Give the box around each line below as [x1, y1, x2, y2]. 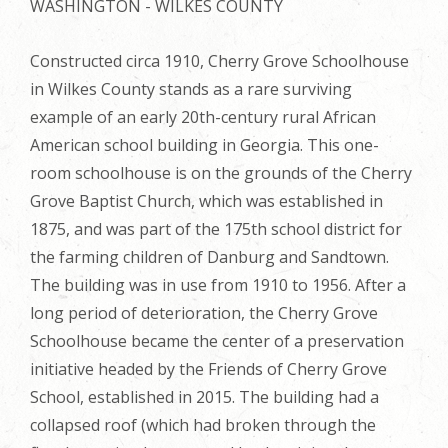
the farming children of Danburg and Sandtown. [30, 245, 389, 268]
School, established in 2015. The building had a [30, 385, 379, 408]
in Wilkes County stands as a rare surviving [30, 77, 352, 100]
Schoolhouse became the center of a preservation [30, 329, 404, 352]
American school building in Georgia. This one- [30, 133, 379, 156]
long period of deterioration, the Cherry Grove [30, 301, 378, 324]
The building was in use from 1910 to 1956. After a [30, 273, 406, 296]
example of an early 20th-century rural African [30, 105, 376, 128]
